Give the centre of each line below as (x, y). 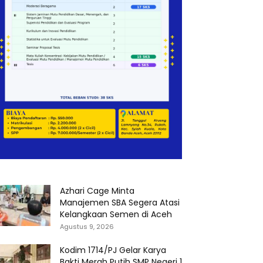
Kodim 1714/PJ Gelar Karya (113, 250)
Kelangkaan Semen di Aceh (116, 214)
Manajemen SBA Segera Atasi (120, 203)
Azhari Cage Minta (97, 191)
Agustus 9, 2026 (87, 227)
